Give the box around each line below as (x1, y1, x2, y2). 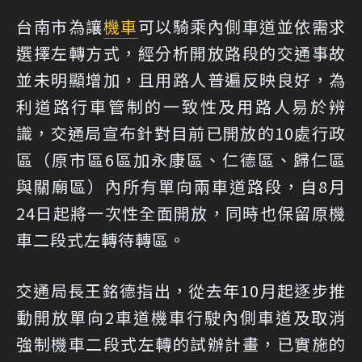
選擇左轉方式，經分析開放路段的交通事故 (16, 41, 346, 65)
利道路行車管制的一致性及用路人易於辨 (16, 95, 346, 119)
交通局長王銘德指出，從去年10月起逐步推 (16, 279, 346, 303)
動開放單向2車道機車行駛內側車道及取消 (16, 305, 346, 330)
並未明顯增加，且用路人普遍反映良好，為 (16, 68, 346, 92)
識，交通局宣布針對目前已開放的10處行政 (16, 121, 346, 145)
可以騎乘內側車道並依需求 (137, 15, 346, 39)
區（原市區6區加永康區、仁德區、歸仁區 (16, 148, 346, 172)
